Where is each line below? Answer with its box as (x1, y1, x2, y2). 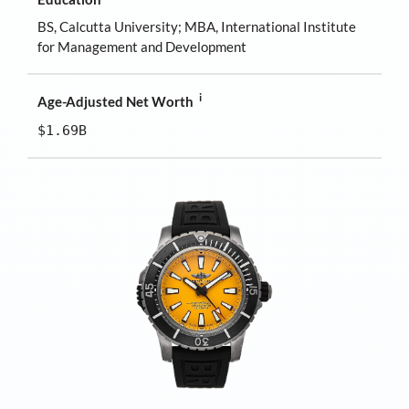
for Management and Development (37, 37, 247, 55)
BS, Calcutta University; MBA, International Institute (37, 17, 357, 35)
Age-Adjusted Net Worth (37, 93, 194, 110)
